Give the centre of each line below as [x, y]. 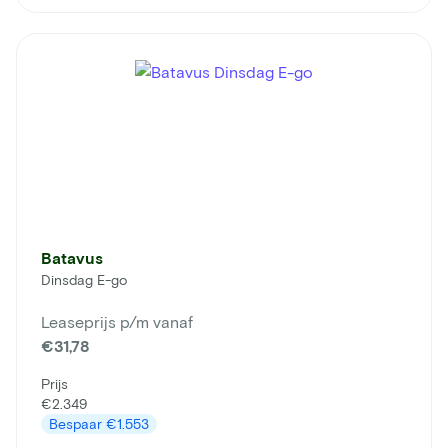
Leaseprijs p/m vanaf [117, 322]
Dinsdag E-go [84, 280]
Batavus [72, 258]
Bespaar [77, 424]
